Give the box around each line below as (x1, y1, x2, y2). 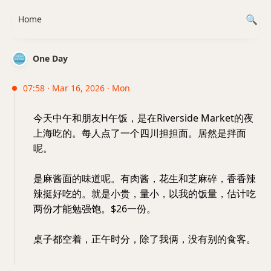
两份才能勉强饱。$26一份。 (33, 202, 156, 215)
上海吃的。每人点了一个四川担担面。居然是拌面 (33, 126, 246, 140)
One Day (33, 53, 68, 64)
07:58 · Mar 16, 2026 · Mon (23, 82, 130, 94)
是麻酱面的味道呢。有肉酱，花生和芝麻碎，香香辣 (33, 172, 256, 185)
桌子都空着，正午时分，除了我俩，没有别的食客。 (33, 232, 256, 246)
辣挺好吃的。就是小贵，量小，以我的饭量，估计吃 (33, 187, 256, 200)
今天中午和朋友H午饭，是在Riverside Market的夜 (33, 111, 253, 125)
